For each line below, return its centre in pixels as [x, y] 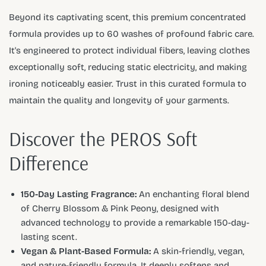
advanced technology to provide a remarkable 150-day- [135, 223]
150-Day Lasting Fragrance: [79, 194]
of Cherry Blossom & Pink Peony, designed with [120, 208]
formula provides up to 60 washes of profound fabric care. [132, 34]
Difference [49, 163]
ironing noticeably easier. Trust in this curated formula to [128, 84]
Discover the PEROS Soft [103, 139]
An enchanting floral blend [193, 194]
